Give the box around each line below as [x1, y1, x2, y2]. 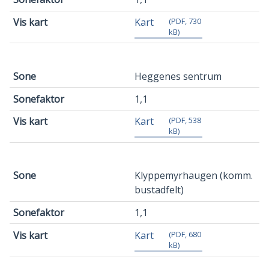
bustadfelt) [134, 183, 184, 197]
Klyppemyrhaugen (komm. [134, 169, 253, 183]
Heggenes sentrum [134, 69, 222, 83]
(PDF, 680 [168, 228, 201, 240]
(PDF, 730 [168, 16, 201, 27]
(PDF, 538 [168, 115, 201, 126]
